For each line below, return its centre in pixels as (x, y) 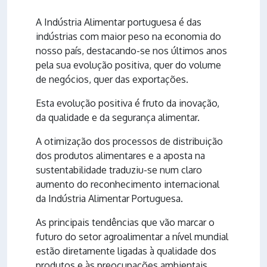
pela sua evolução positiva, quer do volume (128, 65)
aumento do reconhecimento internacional (128, 184)
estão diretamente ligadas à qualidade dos (126, 251)
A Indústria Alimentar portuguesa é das (119, 22)
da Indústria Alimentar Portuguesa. (109, 198)
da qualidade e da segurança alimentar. (118, 117)
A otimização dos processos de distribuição (129, 141)
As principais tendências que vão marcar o (125, 222)
